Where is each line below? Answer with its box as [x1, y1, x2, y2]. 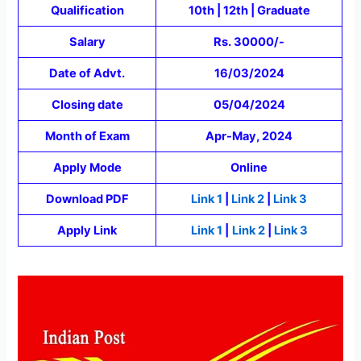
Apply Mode [52, 160, 122, 175]
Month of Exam [44, 128, 130, 143]
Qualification [50, 2, 124, 18]
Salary [68, 34, 106, 49]
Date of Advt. [49, 65, 126, 81]
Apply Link [57, 222, 118, 238]
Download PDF [45, 191, 129, 206]
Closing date [51, 97, 123, 112]
